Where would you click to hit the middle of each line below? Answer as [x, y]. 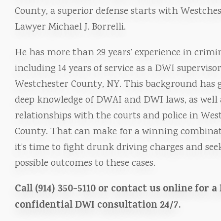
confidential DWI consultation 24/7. [98, 206]
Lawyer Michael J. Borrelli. [70, 27]
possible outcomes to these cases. [85, 164]
